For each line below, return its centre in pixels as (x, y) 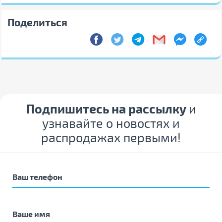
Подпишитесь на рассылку (106, 109)
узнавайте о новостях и (111, 123)
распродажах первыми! (111, 137)
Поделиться (37, 22)
